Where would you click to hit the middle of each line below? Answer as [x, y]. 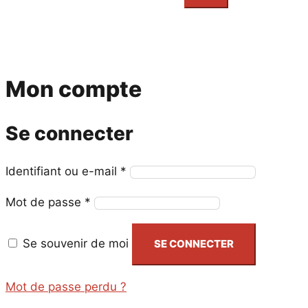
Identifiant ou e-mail [63, 171]
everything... [86, 8]
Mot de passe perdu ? [66, 286]
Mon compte [74, 89]
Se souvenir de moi [76, 244]
